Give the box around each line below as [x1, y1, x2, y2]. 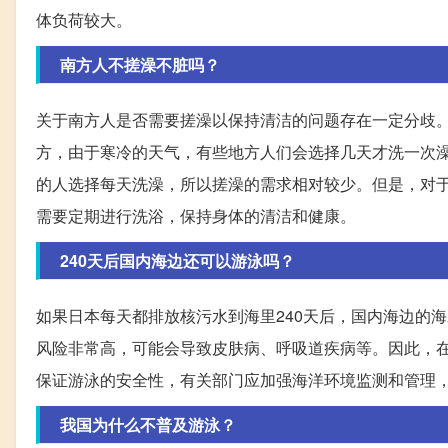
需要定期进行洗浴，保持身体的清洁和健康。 [36, 204, 356, 228]
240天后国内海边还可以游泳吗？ [60, 249, 295, 273]
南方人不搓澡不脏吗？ [60, 53, 220, 77]
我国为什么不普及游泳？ [60, 413, 236, 437]
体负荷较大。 [36, 8, 132, 32]
